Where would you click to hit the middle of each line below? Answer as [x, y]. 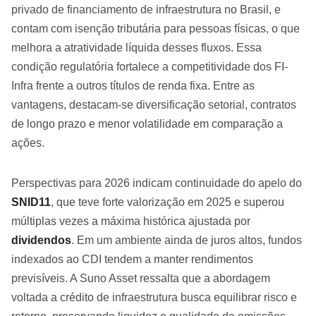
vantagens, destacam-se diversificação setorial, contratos [154, 105]
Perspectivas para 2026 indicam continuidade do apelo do [157, 183]
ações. [28, 143]
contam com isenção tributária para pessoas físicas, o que [156, 29]
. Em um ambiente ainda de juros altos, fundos [187, 240]
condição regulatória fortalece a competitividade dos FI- [150, 67]
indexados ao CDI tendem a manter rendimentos [132, 259]
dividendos [41, 240]
